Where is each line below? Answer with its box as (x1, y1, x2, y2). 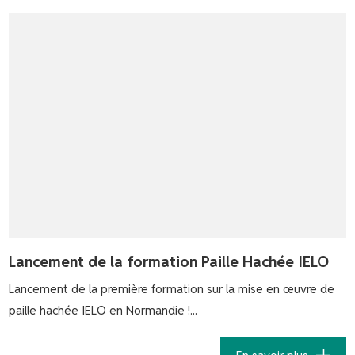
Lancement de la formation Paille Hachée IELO (9, 251, 330, 271)
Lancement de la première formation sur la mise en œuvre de (9, 281, 335, 296)
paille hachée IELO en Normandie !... (9, 302, 198, 318)
